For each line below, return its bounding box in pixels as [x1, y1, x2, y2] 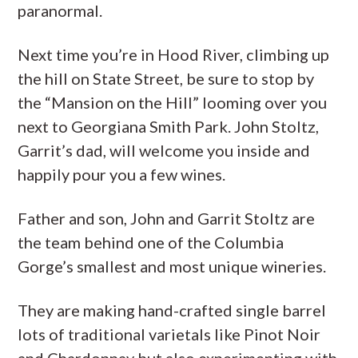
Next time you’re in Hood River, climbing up [18, 44, 330, 64]
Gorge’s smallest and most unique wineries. [18, 256, 327, 276]
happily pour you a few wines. [18, 164, 226, 184]
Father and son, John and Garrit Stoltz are [18, 208, 316, 228]
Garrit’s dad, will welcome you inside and [18, 140, 311, 160]
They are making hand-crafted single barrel [18, 300, 327, 320]
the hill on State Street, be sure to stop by [18, 68, 315, 88]
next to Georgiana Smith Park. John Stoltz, [18, 116, 320, 136]
